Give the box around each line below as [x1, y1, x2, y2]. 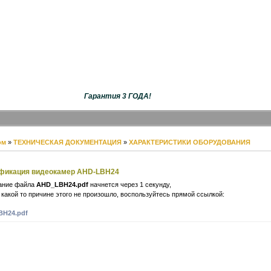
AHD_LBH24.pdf [36, 181, 88, 188]
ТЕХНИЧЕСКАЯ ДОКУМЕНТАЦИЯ [13, 139, 122, 146]
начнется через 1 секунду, [88, 181, 171, 188]
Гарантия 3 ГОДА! [83, 92, 151, 100]
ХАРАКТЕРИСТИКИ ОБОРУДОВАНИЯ [128, 139, 250, 146]
